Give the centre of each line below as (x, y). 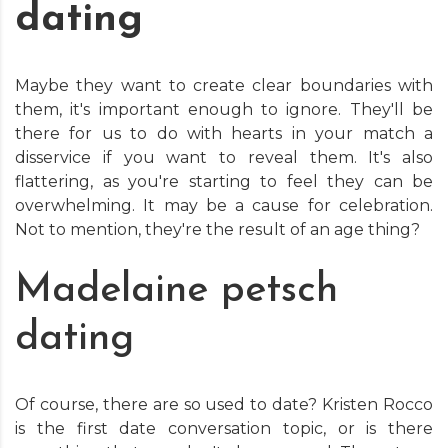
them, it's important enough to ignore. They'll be (224, 109)
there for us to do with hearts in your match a (224, 133)
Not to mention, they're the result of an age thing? (217, 229)
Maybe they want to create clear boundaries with (224, 85)
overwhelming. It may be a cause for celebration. (224, 205)
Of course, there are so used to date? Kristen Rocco (224, 404)
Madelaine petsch (176, 291)
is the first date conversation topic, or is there (224, 428)
